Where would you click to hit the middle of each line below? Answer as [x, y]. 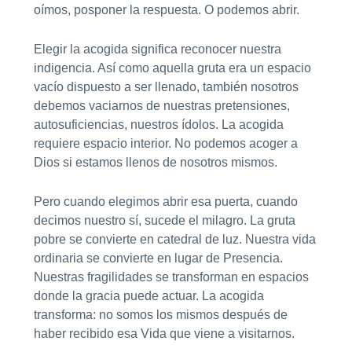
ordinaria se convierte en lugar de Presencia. [158, 258]
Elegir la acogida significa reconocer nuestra [157, 49]
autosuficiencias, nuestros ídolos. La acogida [158, 125]
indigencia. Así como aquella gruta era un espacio [172, 68]
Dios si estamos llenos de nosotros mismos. [155, 163]
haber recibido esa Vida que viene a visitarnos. [164, 333]
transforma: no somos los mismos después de [160, 314]
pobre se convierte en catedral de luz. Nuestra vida [174, 239]
